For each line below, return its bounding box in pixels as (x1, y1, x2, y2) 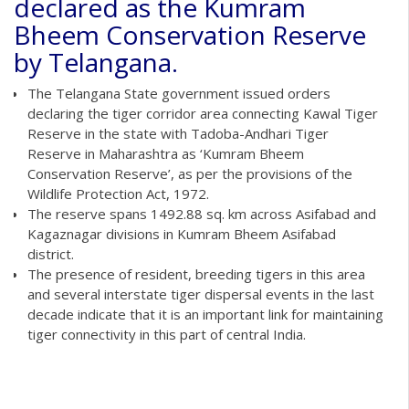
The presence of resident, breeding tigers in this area (27, 264, 365, 283)
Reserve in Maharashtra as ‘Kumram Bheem (27, 143, 304, 163)
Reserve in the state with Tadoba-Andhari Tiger (27, 123, 329, 142)
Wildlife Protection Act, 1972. (27, 184, 209, 203)
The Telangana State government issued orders (27, 83, 330, 102)
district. (27, 244, 74, 263)
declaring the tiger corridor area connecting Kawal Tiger (27, 103, 378, 122)
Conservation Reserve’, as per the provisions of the (27, 163, 352, 183)
